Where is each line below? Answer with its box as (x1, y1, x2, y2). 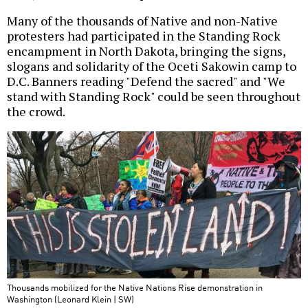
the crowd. (7, 103, 65, 120)
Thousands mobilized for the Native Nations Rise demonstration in (7, 280, 263, 294)
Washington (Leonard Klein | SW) (7, 292, 134, 306)
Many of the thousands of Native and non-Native (7, 12, 278, 30)
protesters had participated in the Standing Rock (7, 27, 280, 45)
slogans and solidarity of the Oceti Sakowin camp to (7, 58, 296, 75)
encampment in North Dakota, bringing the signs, (7, 43, 285, 60)
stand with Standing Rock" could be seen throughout (7, 88, 300, 105)
